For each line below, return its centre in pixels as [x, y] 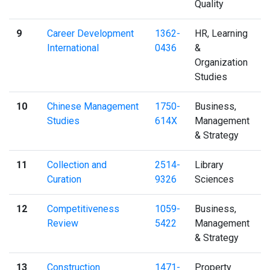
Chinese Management [93, 106]
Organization [221, 62]
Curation [64, 179]
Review [63, 223]
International [73, 48]
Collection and [77, 165]
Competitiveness [83, 209]
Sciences [214, 179]
